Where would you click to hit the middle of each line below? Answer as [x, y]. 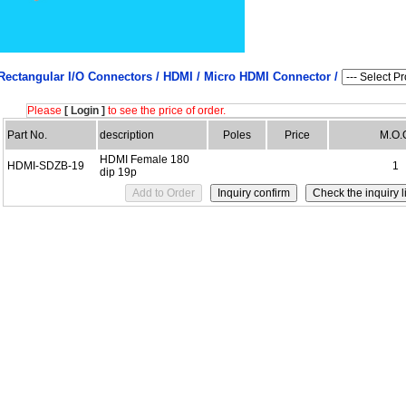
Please [46, 111]
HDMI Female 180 [145, 159]
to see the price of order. [165, 111]
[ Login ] [85, 111]
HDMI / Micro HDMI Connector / [252, 77]
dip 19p [118, 172]
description [127, 135]
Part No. [27, 135]
